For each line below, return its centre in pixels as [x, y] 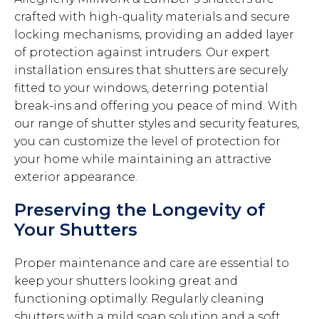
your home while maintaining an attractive [143, 159]
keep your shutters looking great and [126, 281]
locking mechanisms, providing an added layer [154, 35]
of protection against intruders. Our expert [142, 53]
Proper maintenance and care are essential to [152, 263]
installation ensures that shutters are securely [151, 70]
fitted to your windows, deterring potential [141, 88]
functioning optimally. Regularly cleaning [139, 299]
